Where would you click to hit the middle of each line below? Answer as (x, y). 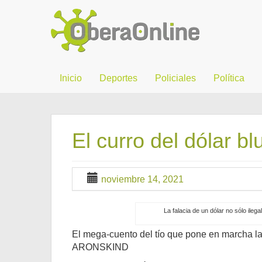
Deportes (118, 78)
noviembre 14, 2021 (142, 179)
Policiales (175, 78)
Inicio (71, 78)
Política (229, 78)
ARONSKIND (100, 247)
